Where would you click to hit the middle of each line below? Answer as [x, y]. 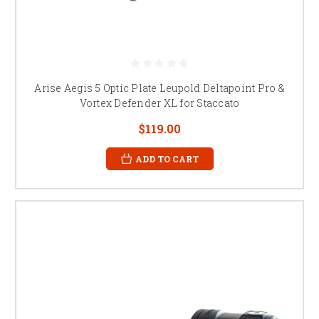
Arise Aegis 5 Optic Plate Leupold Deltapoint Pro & [159, 88]
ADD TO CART [167, 158]
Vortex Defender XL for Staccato [159, 103]
